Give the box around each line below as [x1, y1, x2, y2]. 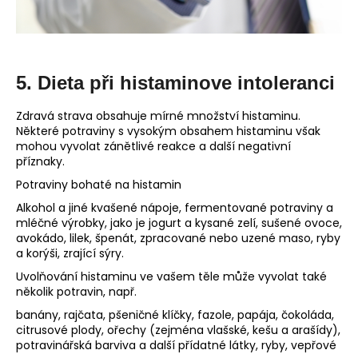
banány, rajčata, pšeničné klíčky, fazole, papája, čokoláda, [16, 307, 334, 324]
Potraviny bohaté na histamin [16, 177, 181, 193]
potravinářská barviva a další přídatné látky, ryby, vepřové [16, 337, 336, 354]
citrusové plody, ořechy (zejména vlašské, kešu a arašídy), [16, 322, 340, 339]
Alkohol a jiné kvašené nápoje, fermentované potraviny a [16, 200, 333, 217]
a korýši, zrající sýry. [16, 245, 127, 262]
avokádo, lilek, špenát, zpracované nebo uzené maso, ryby [16, 230, 340, 247]
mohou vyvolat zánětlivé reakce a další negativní [16, 138, 291, 155]
